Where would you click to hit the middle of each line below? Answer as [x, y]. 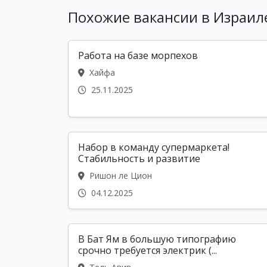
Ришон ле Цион [119, 176]
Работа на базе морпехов [138, 56]
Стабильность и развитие [139, 159]
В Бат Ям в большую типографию [157, 239]
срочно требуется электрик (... [148, 251]
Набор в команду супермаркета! [154, 148]
